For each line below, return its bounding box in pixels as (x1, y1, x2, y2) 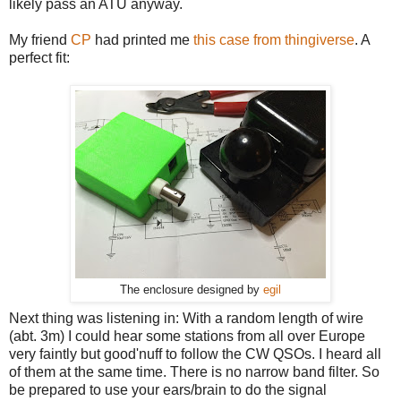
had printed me (91, 32, 193, 48)
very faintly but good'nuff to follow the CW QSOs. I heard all (9, 346, 381, 363)
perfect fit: (9, 50, 70, 66)
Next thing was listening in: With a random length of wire (9, 311, 363, 327)
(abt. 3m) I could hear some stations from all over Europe (9, 328, 365, 345)
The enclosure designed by (120, 284, 263, 297)
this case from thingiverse (193, 32, 354, 48)
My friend (9, 32, 71, 48)
